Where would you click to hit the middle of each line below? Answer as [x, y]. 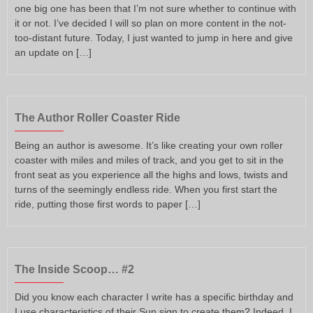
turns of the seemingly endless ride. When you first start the [146, 190]
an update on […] [53, 53]
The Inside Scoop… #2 [74, 269]
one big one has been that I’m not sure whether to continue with [155, 9]
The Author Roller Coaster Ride [97, 118]
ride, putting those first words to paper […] [108, 204]
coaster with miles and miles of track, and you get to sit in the [149, 160]
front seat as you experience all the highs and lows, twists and [151, 175]
